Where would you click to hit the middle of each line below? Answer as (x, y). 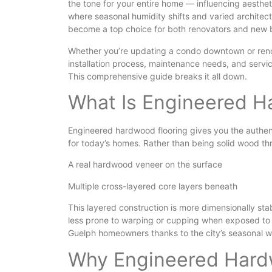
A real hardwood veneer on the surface (145, 165)
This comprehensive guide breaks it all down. (158, 76)
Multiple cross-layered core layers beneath (153, 186)
